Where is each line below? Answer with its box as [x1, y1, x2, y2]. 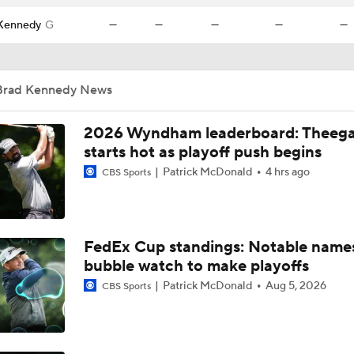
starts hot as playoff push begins [83, 142, 322, 163]
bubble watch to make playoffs [83, 256, 309, 277]
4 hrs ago [265, 165, 310, 179]
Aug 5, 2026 [265, 279, 326, 293]
